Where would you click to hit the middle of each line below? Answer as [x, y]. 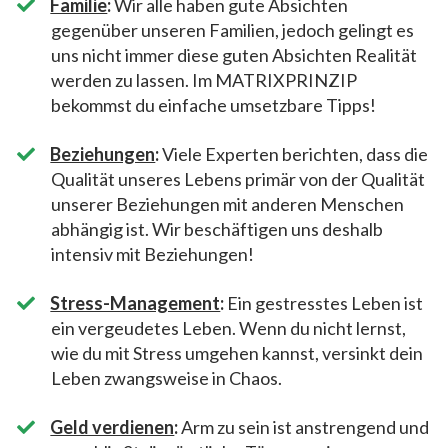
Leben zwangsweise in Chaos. [166, 377]
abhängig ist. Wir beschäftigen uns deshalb [217, 228]
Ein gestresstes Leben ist [324, 302]
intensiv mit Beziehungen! [152, 253]
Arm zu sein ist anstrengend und [304, 426]
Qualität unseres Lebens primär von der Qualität [238, 178]
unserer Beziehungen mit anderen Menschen [227, 203]
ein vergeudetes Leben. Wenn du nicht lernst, [228, 327]
